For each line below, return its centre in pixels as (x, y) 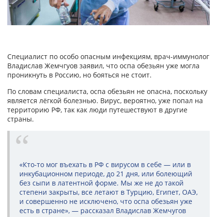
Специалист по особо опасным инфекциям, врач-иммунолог (108, 57)
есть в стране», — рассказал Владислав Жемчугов (103, 211)
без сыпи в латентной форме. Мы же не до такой (101, 183)
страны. (21, 119)
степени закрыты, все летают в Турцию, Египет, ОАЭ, (108, 192)
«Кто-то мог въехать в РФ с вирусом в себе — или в (105, 165)
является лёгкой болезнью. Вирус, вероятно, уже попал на (105, 101)
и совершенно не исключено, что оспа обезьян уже (106, 201)
